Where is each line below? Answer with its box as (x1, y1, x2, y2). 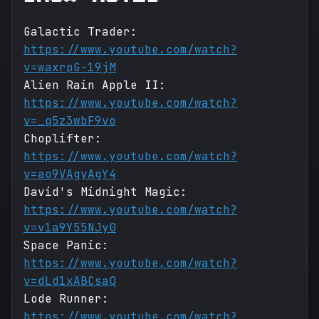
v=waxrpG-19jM (23, 60, 116, 75)
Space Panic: (23, 238, 109, 253)
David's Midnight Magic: (23, 184, 187, 200)
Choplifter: (23, 131, 102, 147)
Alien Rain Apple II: (23, 78, 166, 93)
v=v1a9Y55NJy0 (23, 220, 116, 236)
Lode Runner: (23, 291, 109, 307)
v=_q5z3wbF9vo (23, 113, 116, 129)
